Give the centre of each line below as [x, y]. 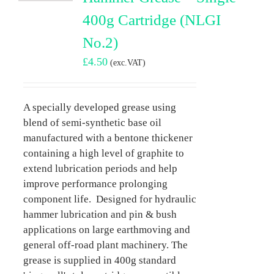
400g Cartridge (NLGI [151, 20]
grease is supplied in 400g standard [99, 260]
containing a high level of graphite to [103, 153]
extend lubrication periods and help [100, 168]
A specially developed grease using [101, 107]
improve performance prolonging [95, 183]
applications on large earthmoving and [106, 229]
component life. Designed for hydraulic [109, 199]
